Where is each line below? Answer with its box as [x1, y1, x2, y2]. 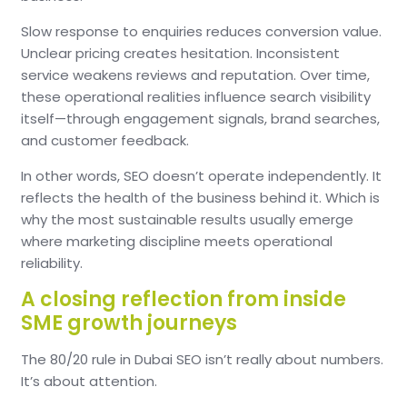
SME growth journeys [21, 308, 237, 337]
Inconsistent [256, 43, 340, 63]
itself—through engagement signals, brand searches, [21, 108, 380, 128]
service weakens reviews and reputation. [21, 65, 300, 84]
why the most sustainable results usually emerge [21, 209, 353, 229]
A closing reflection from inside [21, 284, 346, 313]
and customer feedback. [21, 130, 189, 150]
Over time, [300, 65, 370, 84]
